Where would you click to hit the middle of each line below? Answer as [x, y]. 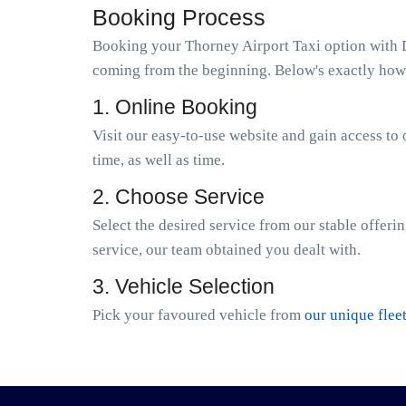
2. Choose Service [179, 197]
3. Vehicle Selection [184, 286]
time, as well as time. [159, 160]
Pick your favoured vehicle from [198, 315]
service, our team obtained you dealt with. [227, 250]
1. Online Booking [175, 107]
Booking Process [179, 17]
